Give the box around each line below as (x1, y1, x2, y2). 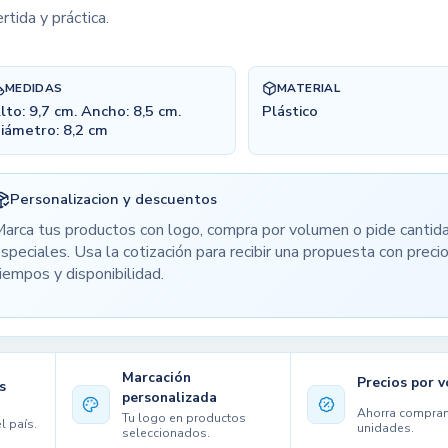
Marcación (122, 368, 192, 388)
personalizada (122, 388, 218, 408)
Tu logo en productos (122, 409, 247, 426)
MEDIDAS (4, 80, 63, 97)
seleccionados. (122, 424, 211, 441)
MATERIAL (277, 80, 340, 97)
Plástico (262, 101, 319, 122)
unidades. (357, 419, 415, 436)
